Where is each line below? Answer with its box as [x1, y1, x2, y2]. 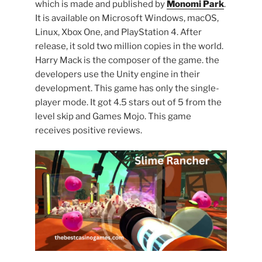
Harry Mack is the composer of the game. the [35, 54, 219, 65]
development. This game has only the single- [35, 82, 219, 94]
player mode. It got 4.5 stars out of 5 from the [35, 96, 222, 108]
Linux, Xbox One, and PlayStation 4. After [35, 26, 202, 37]
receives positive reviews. [35, 125, 142, 136]
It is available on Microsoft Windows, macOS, [35, 12, 219, 23]
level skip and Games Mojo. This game [35, 111, 191, 122]
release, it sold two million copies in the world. [35, 40, 223, 51]
